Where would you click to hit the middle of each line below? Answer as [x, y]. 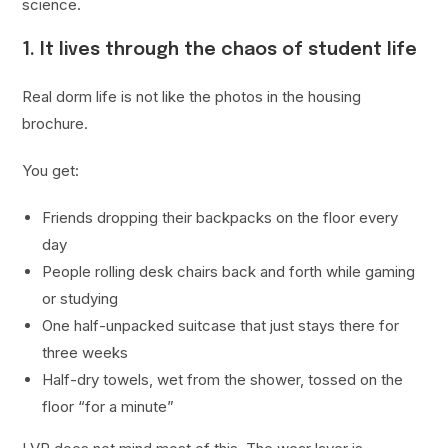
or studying [80, 299]
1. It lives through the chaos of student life [220, 50]
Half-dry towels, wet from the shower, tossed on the [223, 380]
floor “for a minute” [108, 407]
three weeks [85, 353]
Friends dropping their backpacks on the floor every [220, 218]
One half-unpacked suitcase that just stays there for [221, 326]
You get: [51, 171]
